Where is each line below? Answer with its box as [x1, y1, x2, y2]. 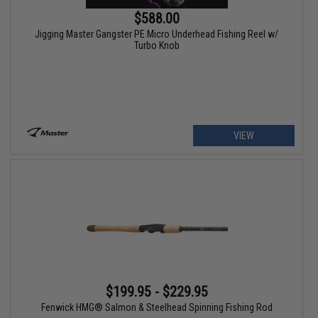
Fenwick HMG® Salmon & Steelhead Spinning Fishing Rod [40, 301, 273, 313]
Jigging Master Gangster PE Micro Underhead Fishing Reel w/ [35, 28, 279, 40]
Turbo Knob [133, 40, 180, 52]
